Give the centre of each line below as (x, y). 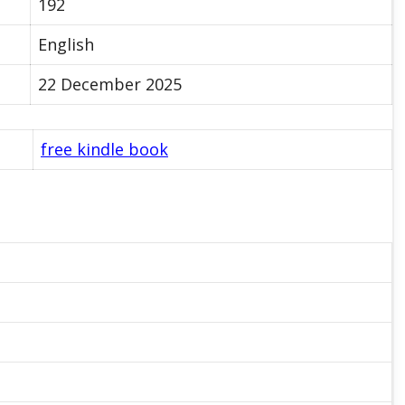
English (66, 44)
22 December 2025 (110, 84)
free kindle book (104, 149)
